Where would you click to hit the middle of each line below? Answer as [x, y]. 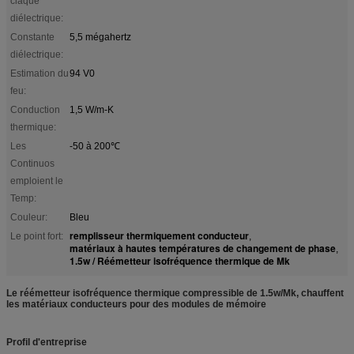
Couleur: [29, 217]
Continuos [32, 163]
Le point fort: [37, 236]
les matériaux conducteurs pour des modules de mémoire [136, 304]
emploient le [37, 181]
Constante [32, 37]
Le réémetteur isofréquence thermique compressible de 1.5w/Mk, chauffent [175, 293]
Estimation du [40, 73]
